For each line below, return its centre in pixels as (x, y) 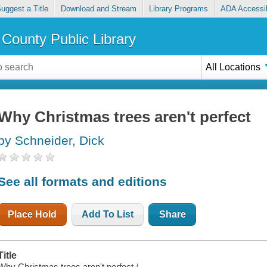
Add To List (108, 214)
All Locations (233, 67)
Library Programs (179, 9)
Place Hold (32, 214)
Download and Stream (98, 9)
